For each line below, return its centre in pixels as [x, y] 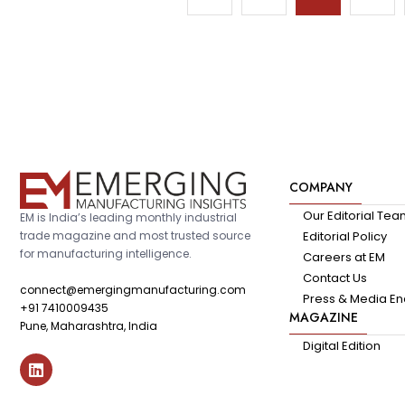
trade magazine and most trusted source [135, 235]
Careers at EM [344, 258]
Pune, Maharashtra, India [89, 325]
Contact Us [335, 278]
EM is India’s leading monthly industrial [128, 217]
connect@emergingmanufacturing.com [133, 289]
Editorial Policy [345, 237]
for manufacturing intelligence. [106, 253]
